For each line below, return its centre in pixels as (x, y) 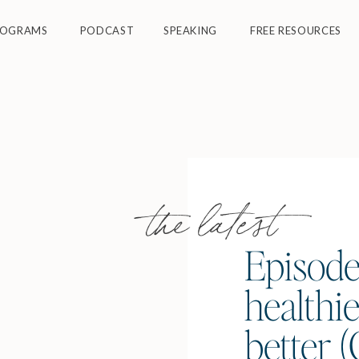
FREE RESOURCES (296, 30)
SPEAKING (190, 30)
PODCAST (107, 30)
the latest (211, 218)
